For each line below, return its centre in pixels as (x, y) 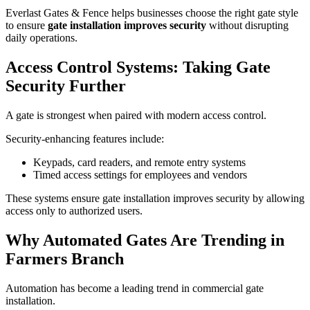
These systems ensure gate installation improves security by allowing (155, 198)
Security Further (66, 85)
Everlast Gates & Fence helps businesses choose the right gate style (152, 12)
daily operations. (42, 37)
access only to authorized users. (74, 210)
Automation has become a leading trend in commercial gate (135, 288)
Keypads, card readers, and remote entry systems (139, 162)
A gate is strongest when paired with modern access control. (136, 115)
